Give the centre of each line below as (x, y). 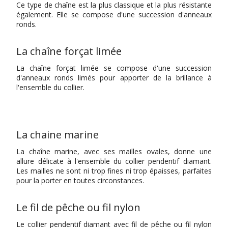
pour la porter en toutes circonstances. (80, 181)
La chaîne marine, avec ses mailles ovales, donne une (114, 152)
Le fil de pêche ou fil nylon (79, 208)
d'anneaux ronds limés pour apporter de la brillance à (114, 78)
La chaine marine (58, 135)
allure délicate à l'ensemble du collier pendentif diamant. (114, 161)
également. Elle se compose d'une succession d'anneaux (114, 15)
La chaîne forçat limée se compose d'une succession (114, 68)
